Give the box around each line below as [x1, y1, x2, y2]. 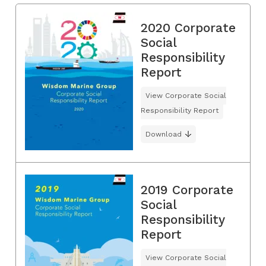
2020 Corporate [141, 20, 236, 36]
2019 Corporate [141, 182, 233, 198]
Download [145, 130, 182, 139]
